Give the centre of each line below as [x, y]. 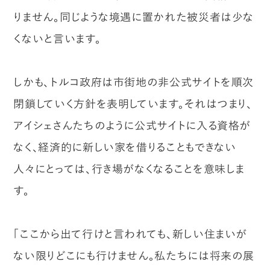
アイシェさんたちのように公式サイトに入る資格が [132, 125]
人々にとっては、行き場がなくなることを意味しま [129, 168]
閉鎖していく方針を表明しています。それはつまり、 [133, 103]
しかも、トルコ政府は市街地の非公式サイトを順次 [134, 82]
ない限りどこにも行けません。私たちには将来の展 [134, 255]
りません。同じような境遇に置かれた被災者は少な [134, 17]
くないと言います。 [57, 38]
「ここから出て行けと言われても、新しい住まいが [130, 234]
